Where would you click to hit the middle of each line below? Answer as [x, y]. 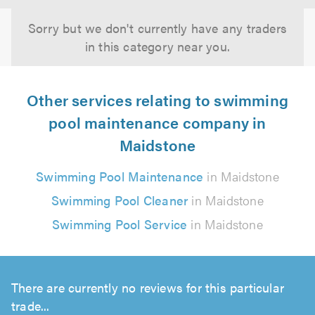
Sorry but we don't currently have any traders [157, 28]
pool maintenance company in [157, 122]
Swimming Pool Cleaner [120, 200]
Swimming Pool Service [120, 224]
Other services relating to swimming [157, 99]
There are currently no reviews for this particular [148, 287]
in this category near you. [157, 46]
